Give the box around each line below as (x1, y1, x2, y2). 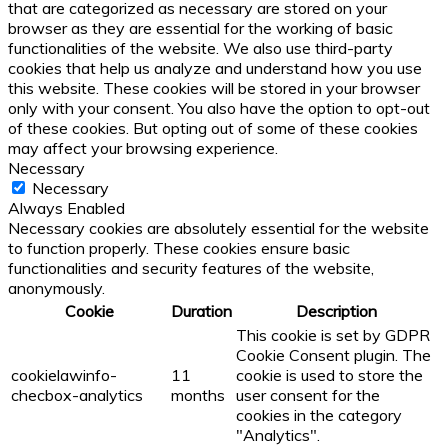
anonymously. (8, 278, 105, 299)
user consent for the (236, 385, 380, 406)
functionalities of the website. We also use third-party (8, 38, 393, 59)
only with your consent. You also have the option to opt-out (8, 98, 430, 119)
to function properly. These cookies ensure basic (8, 238, 350, 259)
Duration (171, 301, 232, 322)
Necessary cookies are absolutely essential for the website (8, 218, 429, 239)
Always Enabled (8, 198, 125, 219)
